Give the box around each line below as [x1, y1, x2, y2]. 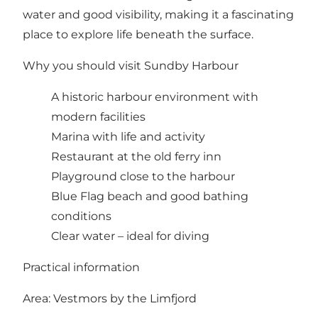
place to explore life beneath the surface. [23, 27, 253, 41]
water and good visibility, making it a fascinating [23, 7, 294, 21]
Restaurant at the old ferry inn [51, 149, 221, 163]
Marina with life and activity [51, 129, 205, 143]
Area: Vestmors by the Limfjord [23, 291, 197, 305]
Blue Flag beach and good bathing [51, 189, 248, 203]
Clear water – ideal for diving [51, 229, 209, 243]
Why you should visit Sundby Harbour [23, 58, 238, 72]
